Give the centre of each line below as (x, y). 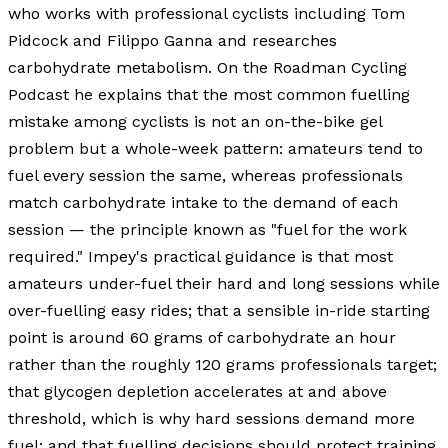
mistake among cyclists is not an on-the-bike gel (195, 121)
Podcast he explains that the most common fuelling (209, 94)
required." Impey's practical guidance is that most (200, 256)
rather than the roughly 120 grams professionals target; (222, 364)
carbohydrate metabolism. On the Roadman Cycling (207, 67)
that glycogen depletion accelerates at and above (197, 391)
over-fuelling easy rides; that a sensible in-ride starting (219, 310)
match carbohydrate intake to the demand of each (203, 202)
